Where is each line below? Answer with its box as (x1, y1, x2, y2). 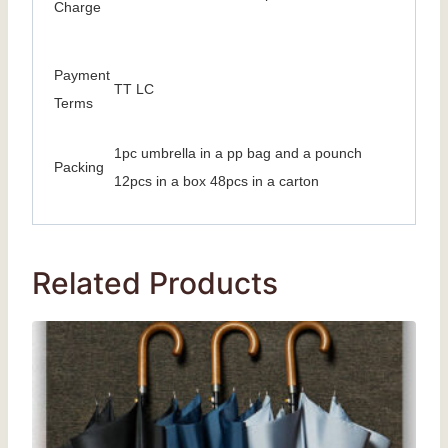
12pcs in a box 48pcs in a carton (114, 173, 319, 190)
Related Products (32, 265, 278, 302)
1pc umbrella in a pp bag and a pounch (114, 145, 362, 162)
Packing (54, 159, 104, 176)
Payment (54, 67, 110, 84)
